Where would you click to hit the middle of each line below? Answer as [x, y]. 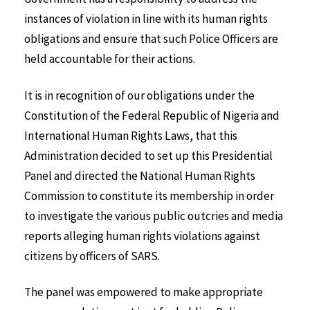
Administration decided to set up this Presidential [148, 155]
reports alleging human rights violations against [142, 236]
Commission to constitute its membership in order [149, 195]
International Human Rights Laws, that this [131, 135]
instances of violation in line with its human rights [146, 18]
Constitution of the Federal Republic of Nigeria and [152, 115]
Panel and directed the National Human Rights [140, 175]
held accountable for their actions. [110, 58]
